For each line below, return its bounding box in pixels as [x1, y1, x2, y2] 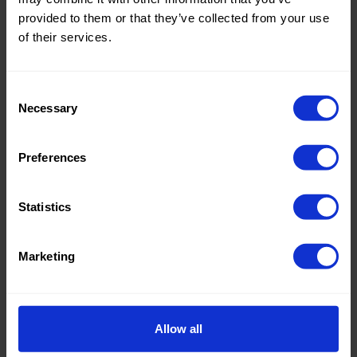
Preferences [18, 150, 87, 164]
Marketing [18, 249, 75, 263]
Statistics [18, 199, 71, 214]
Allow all [155, 321, 202, 335]
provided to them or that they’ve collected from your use [18, 10, 329, 25]
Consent [6, 84, 50, 99]
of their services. [18, 29, 112, 44]
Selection [6, 104, 54, 118]
